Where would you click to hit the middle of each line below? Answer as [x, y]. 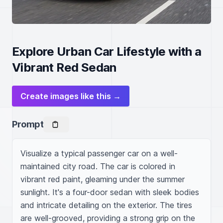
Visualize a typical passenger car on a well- [99, 153]
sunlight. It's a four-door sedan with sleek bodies [110, 192]
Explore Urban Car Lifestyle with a [107, 52]
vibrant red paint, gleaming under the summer [103, 179]
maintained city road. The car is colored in [98, 166]
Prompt [28, 124]
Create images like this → [71, 96]
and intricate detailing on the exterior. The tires [106, 205]
